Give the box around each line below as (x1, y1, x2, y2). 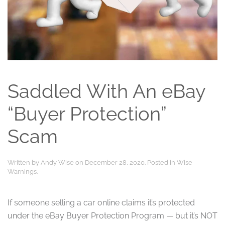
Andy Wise (41, 159, 74, 166)
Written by (8, 159, 41, 166)
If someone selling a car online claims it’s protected (8, 198, 195, 207)
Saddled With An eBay (8, 80, 205, 102)
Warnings (8, 168, 37, 175)
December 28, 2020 (85, 159, 145, 166)
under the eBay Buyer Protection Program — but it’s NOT (8, 211, 217, 220)
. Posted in (145, 159, 177, 166)
